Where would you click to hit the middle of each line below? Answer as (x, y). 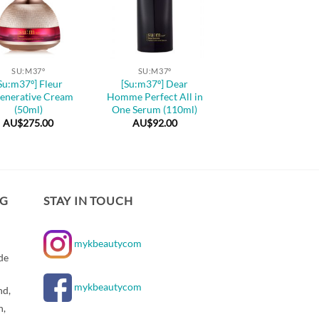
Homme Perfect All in (155, 96)
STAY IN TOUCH (88, 200)
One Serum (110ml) (155, 109)
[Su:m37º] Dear (155, 83)
